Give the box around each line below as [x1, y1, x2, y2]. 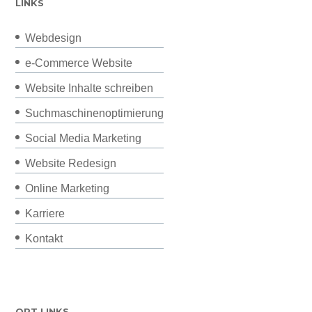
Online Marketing [25, 182, 110, 194]
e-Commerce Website [25, 56, 133, 69]
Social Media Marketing [25, 132, 142, 144]
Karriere [25, 207, 65, 219]
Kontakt [25, 232, 63, 244]
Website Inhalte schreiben [25, 81, 154, 94]
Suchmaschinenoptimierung [25, 107, 164, 119]
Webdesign [25, 31, 82, 44]
